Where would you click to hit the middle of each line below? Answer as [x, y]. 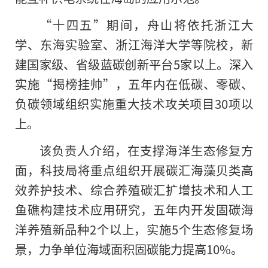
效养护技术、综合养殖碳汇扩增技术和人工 [134, 190]
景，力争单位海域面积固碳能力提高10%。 [129, 249]
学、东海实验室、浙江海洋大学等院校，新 [134, 45]
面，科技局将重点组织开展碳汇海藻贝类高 [134, 170]
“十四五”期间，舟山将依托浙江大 [146, 25]
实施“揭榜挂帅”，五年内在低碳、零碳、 [134, 84]
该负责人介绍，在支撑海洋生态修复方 [146, 150]
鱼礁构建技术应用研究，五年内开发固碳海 [134, 210]
